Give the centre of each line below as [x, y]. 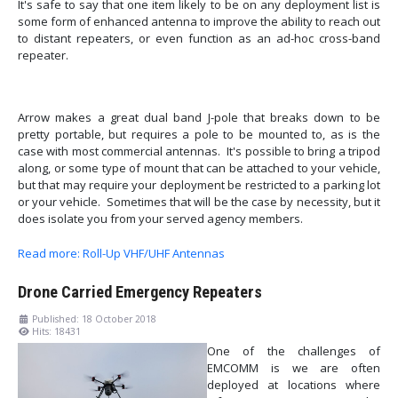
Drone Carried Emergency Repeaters [140, 292]
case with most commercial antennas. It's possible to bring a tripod [199, 151]
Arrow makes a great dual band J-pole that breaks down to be [199, 118]
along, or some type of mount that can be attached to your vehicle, [199, 168]
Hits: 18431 [56, 331]
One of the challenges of [294, 350]
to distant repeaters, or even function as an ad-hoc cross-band [199, 39]
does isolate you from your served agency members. [160, 219]
